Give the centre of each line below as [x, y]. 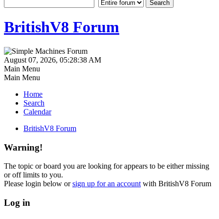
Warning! [23, 147]
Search [34, 103]
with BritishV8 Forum [176, 184]
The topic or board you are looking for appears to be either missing [107, 166]
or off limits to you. [33, 175]
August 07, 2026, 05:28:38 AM [53, 60]
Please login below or [38, 184]
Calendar [37, 111]
